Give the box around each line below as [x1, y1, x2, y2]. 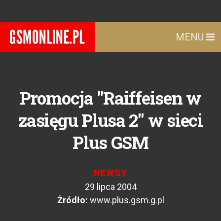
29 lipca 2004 [84, 182, 137, 192]
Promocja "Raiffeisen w [19, 86, 202, 109]
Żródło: [57, 195, 88, 205]
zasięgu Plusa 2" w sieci [18, 109, 203, 131]
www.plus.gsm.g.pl [89, 195, 164, 205]
